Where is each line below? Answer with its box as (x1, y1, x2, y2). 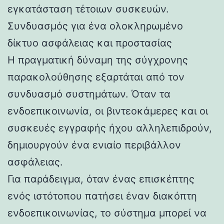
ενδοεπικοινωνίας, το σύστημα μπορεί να (7, 206, 206, 219)
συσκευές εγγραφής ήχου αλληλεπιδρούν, (7, 121, 212, 134)
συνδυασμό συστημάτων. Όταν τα (7, 87, 170, 100)
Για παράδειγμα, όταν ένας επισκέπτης (7, 172, 194, 185)
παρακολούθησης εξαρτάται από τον (7, 70, 184, 83)
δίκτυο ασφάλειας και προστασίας (7, 36, 172, 49)
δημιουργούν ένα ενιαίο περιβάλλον (7, 138, 181, 151)
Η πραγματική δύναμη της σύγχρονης (7, 53, 188, 66)
